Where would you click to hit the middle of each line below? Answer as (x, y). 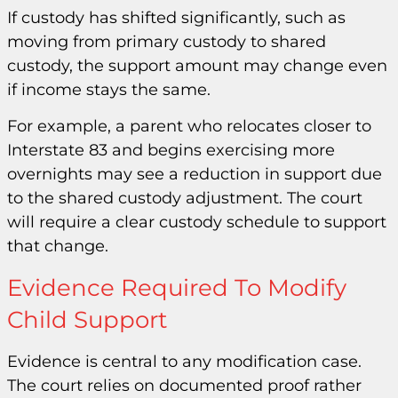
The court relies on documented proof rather (184, 385)
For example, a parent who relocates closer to (189, 127)
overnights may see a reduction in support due (195, 175)
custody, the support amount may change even (197, 65)
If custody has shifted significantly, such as (176, 17)
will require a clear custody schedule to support (197, 223)
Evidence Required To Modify (177, 287)
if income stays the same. (109, 89)
